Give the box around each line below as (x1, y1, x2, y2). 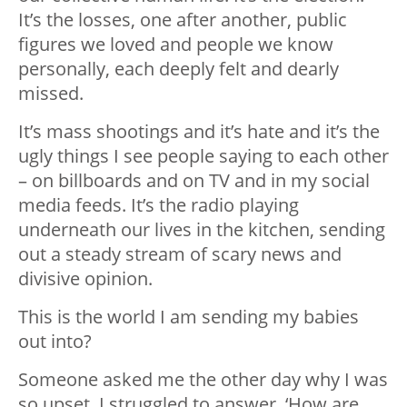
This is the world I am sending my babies (18, 304, 359, 330)
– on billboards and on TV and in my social (18, 168, 370, 194)
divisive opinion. (18, 266, 153, 292)
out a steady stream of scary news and (18, 242, 342, 267)
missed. (18, 81, 84, 106)
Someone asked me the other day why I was (18, 367, 388, 392)
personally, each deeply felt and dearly (18, 56, 339, 82)
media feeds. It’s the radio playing (18, 193, 299, 218)
